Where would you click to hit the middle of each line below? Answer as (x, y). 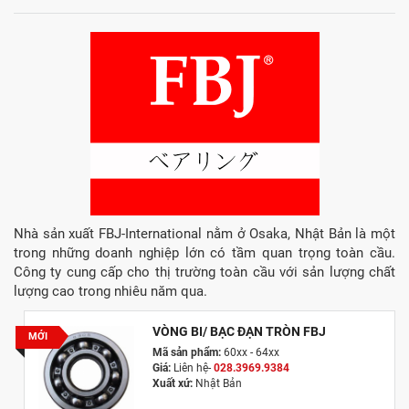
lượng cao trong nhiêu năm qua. (110, 291)
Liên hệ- (192, 367)
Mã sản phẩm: (186, 352)
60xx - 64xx (250, 352)
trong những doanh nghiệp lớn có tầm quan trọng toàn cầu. (204, 252)
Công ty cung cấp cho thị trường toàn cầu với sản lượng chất (204, 272)
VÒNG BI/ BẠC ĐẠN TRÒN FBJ (239, 331)
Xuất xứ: (172, 383)
